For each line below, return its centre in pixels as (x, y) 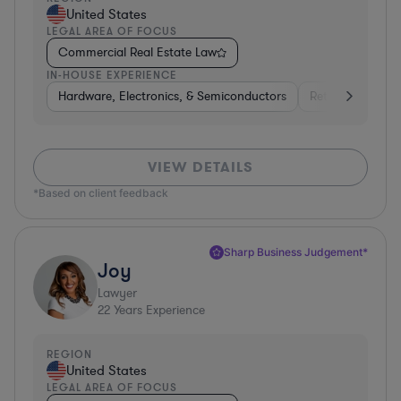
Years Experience (158, 310)
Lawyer (117, 293)
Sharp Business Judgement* (296, 252)
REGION (69, 354)
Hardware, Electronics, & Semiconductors (172, 96)
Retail (325, 96)
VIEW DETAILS (200, 166)
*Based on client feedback (101, 192)
